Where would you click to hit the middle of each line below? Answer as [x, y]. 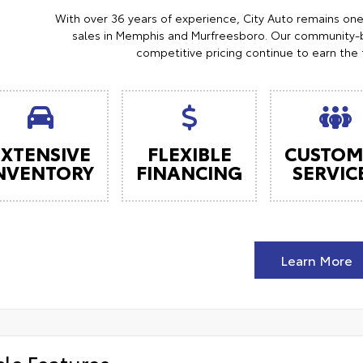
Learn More [316, 260]
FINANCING [189, 172]
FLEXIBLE [189, 153]
